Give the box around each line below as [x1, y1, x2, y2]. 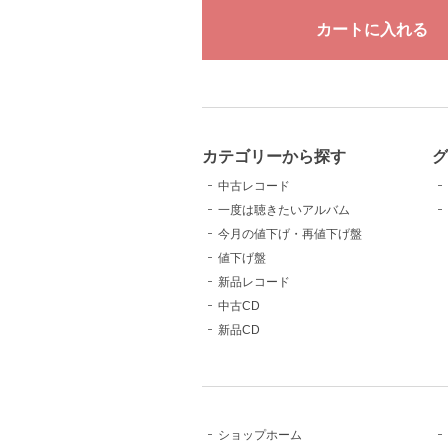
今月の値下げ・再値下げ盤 [218, 226, 362, 241]
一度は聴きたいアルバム [218, 202, 350, 217]
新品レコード [218, 274, 290, 289]
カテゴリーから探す [202, 146, 346, 165]
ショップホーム [218, 427, 302, 442]
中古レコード [218, 178, 290, 193]
